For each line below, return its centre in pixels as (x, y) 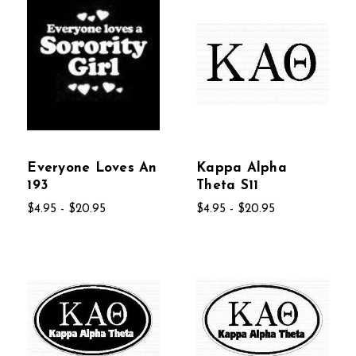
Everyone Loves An (92, 168)
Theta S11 (228, 186)
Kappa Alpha (242, 168)
